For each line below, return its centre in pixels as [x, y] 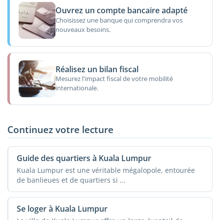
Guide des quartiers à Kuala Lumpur [84, 158]
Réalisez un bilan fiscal [97, 69]
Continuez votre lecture [60, 130]
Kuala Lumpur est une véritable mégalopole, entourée [106, 170]
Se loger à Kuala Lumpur [62, 209]
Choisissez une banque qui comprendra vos [119, 20]
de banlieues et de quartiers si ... [71, 180]
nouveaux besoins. [83, 29]
